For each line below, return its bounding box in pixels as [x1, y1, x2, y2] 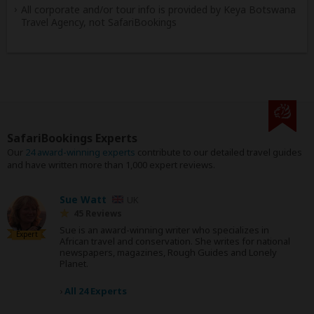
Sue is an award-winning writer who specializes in [60, 224, 269, 236]
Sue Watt [60, 193, 107, 206]
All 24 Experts [64, 285, 127, 297]
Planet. [60, 257, 88, 270]
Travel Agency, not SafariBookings [21, 15, 177, 29]
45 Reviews [74, 207, 122, 219]
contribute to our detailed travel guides [135, 146, 302, 158]
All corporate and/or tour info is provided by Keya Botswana [21, 2, 296, 16]
